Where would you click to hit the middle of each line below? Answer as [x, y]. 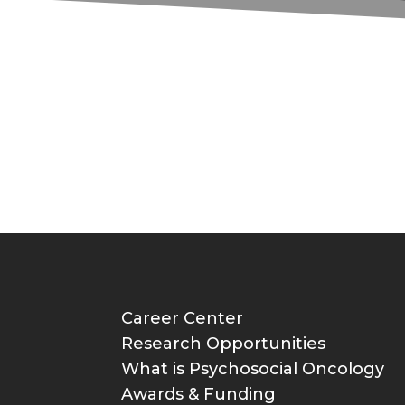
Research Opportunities [224, 344]
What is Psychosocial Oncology [253, 369]
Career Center [183, 319]
